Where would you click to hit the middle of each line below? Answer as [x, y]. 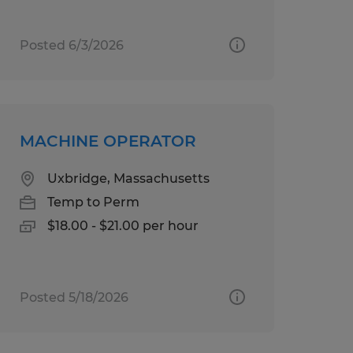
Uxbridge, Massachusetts [128, 178]
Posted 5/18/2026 [74, 297]
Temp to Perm [93, 202]
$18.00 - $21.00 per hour [123, 225]
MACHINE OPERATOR [108, 141]
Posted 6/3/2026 [71, 45]
